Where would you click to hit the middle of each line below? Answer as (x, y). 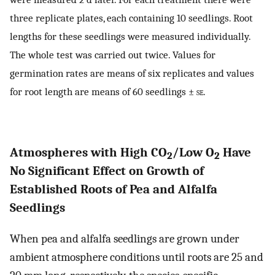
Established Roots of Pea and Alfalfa (114, 189)
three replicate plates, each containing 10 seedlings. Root (131, 18)
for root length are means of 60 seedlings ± (103, 92)
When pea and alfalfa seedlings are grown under (125, 239)
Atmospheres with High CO (88, 152)
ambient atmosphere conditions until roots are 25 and (137, 258)
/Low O (193, 152)
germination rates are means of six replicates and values (132, 73)
